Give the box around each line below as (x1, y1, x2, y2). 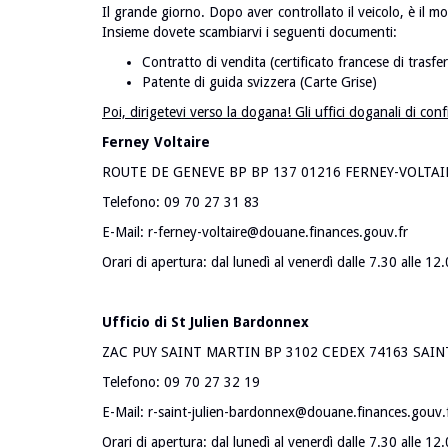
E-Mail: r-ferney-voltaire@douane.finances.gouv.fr (102, 224, 408, 240)
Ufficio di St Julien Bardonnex (102, 314, 309, 330)
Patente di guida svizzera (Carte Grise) (142, 74, 377, 90)
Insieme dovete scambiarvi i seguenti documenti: (102, 24, 397, 40)
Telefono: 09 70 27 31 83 (102, 194, 260, 210)
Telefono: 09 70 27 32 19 (102, 374, 260, 390)
